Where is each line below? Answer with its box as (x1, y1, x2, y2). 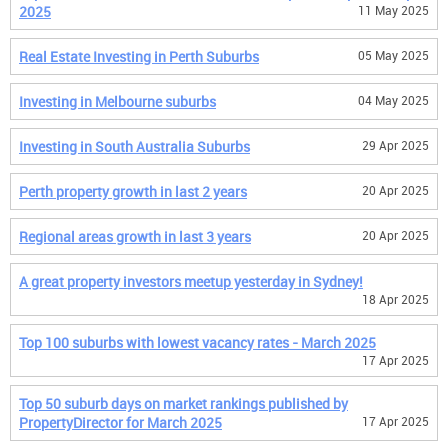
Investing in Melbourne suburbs (19, 92, 216, 111)
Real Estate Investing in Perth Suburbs (19, 47, 259, 66)
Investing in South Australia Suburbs (19, 137, 250, 156)
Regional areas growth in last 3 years (19, 227, 251, 246)
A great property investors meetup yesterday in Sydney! (19, 272, 363, 291)
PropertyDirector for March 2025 (19, 413, 222, 432)
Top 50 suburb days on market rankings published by (19, 394, 348, 413)
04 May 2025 (358, 92, 429, 108)
